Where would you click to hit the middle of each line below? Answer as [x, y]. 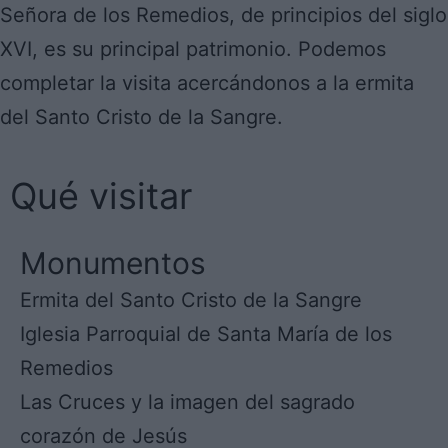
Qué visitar [101, 196]
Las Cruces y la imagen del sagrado [187, 402]
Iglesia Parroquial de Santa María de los [206, 334]
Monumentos [113, 263]
